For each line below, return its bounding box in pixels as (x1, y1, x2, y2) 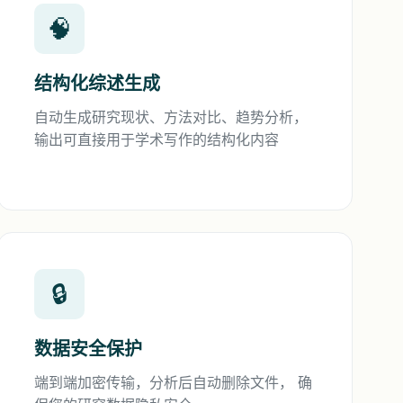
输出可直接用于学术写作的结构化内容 (34, 130, 280, 148)
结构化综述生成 (34, 73, 161, 94)
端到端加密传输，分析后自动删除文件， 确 (34, 373, 313, 391)
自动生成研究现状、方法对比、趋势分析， (34, 108, 309, 126)
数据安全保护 (34, 338, 143, 360)
